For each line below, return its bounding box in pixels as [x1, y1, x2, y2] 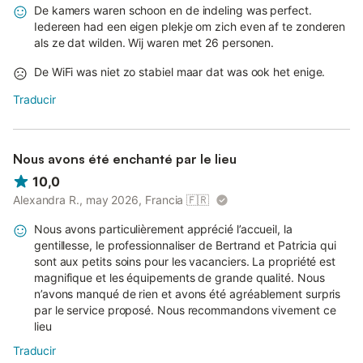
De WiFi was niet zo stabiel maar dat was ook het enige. [34, 65, 326, 79]
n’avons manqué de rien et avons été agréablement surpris [34, 287, 341, 301]
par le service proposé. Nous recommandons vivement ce [34, 303, 336, 318]
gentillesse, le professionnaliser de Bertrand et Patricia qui [34, 238, 336, 253]
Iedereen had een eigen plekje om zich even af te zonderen [34, 19, 346, 34]
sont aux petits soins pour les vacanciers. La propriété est [34, 254, 336, 269]
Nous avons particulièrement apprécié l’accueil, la [34, 222, 293, 237]
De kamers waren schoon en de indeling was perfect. [34, 3, 312, 18]
